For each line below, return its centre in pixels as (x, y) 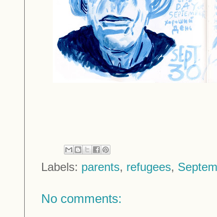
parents (101, 167)
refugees (149, 167)
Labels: (61, 167)
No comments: (81, 199)
